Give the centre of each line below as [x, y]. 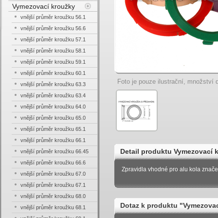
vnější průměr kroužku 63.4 [53, 95]
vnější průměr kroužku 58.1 [53, 51]
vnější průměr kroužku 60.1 [53, 73]
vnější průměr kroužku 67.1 [53, 185]
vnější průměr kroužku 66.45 [54, 151]
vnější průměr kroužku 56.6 [53, 28]
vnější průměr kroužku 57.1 [53, 39]
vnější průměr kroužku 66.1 [53, 140]
